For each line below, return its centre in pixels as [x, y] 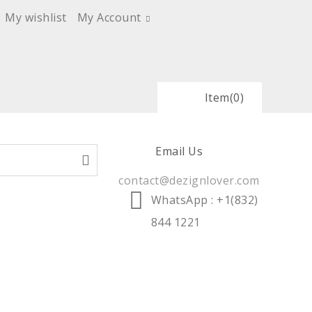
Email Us [179, 151]
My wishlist [36, 17]
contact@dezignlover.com [189, 180]
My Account [109, 17]
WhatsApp [181, 200]
